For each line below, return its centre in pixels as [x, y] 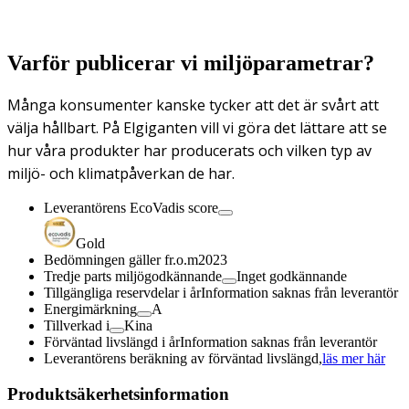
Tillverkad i [77, 325]
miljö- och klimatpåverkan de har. [121, 173]
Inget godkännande [292, 276]
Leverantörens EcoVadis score [131, 207]
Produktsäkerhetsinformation [118, 393]
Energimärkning [90, 309]
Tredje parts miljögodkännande [133, 276]
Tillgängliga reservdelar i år [122, 292]
